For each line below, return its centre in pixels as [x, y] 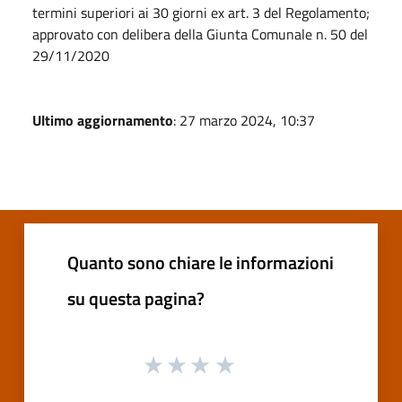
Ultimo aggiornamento [103, 120]
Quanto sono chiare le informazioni [201, 262]
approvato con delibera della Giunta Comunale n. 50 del [200, 34]
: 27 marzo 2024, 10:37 [244, 120]
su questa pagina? [136, 298]
